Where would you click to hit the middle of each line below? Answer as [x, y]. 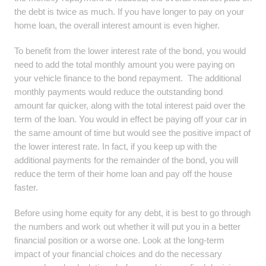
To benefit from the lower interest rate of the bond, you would [130, 51]
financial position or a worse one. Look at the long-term [119, 240]
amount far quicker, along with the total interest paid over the [130, 105]
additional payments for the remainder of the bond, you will [126, 160]
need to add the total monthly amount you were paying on [124, 64]
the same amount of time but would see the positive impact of [132, 133]
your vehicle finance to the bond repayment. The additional [128, 78]
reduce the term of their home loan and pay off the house [123, 174]
